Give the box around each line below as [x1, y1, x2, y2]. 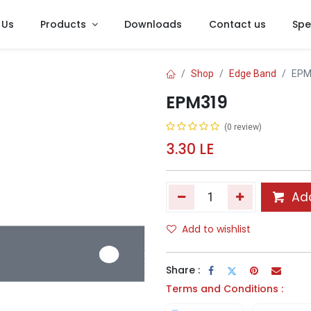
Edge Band [229, 68, 276, 80]
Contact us [208, 17, 266, 31]
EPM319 [166, 90, 228, 115]
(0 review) [224, 122, 262, 133]
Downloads [124, 17, 183, 31]
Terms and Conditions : [166, 282, 283, 296]
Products [40, 17, 87, 31]
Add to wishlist [182, 222, 251, 237]
